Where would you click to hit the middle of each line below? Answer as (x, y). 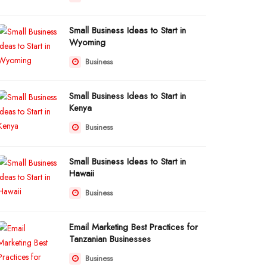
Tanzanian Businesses (110, 239)
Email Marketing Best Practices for (133, 227)
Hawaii (82, 173)
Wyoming (87, 42)
